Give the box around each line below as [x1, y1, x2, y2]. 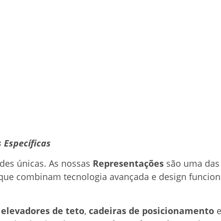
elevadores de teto [1, 204, 84, 217]
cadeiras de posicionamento [89, 204, 214, 217]
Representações [93, 157, 166, 170]
